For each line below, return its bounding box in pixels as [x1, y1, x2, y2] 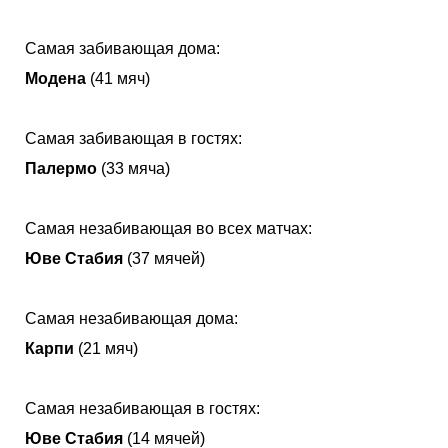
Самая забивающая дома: [25, 39, 220, 57]
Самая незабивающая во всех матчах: [25, 219, 312, 237]
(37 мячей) [123, 249, 205, 267]
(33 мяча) [97, 159, 170, 177]
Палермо [25, 159, 97, 177]
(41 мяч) [86, 69, 150, 87]
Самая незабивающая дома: [25, 309, 238, 327]
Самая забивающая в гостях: [25, 129, 242, 147]
